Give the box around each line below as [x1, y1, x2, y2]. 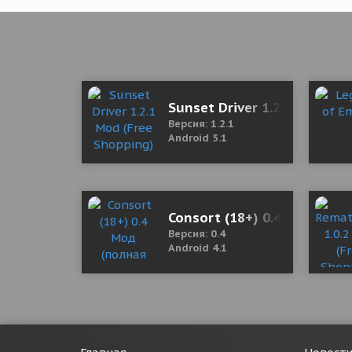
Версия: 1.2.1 [168, 117, 234, 130]
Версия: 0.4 [168, 227, 225, 240]
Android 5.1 [168, 131, 227, 145]
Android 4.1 [168, 241, 227, 255]
